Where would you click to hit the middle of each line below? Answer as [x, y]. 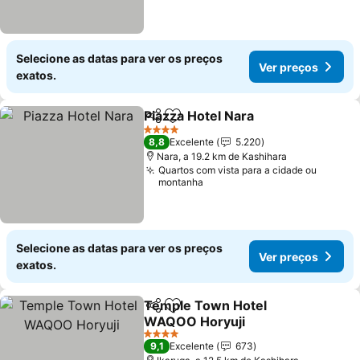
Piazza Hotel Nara [199, 116]
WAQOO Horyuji [195, 321]
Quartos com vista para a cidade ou [238, 170]
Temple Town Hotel [206, 305]
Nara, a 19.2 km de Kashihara [222, 156]
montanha [181, 182]
